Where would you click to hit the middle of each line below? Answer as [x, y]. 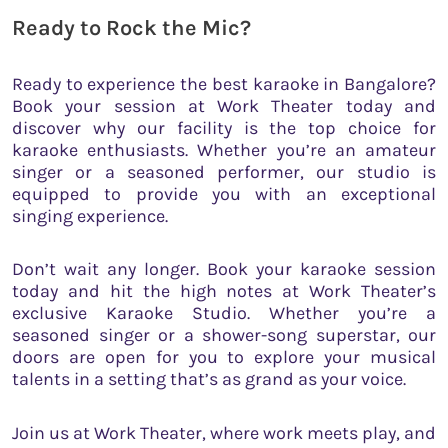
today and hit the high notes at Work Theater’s [224, 291]
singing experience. [90, 215]
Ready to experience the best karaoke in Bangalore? [224, 83]
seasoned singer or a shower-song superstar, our [224, 335]
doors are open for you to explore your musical [224, 357]
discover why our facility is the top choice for [224, 127]
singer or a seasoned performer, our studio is [224, 171]
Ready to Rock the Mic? [131, 28]
